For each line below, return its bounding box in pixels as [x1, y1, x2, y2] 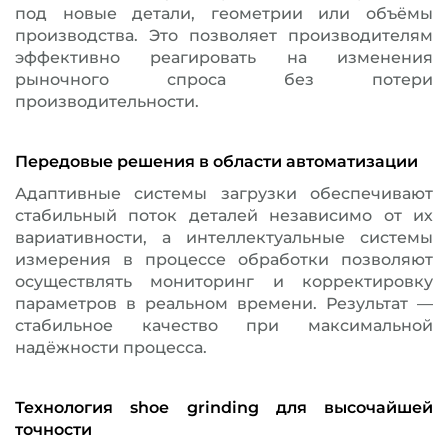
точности [15, 420, 92, 439]
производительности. [15, 92, 199, 111]
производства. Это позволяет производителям [15, 26, 433, 45]
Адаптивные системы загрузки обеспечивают [15, 184, 433, 203]
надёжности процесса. [15, 338, 207, 357]
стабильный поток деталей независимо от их [15, 206, 433, 225]
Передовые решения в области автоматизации [15, 152, 418, 171]
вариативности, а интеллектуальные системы [15, 228, 433, 247]
